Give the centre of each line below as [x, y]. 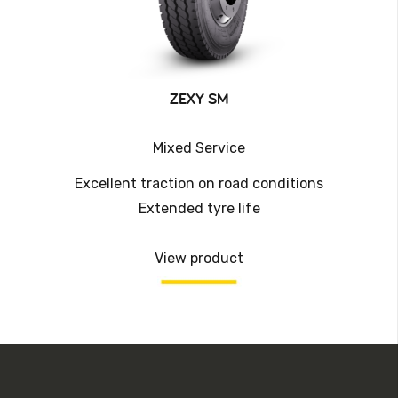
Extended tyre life [199, 208]
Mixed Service [199, 148]
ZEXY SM [199, 99]
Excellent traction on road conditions [199, 183]
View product [199, 258]
